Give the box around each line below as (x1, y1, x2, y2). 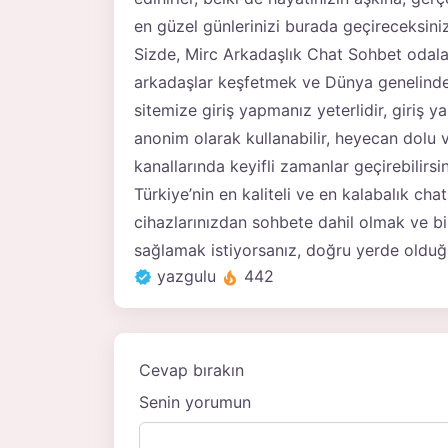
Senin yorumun (139, 392, 251, 413)
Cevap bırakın (139, 360, 244, 381)
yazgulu (157, 266, 216, 287)
